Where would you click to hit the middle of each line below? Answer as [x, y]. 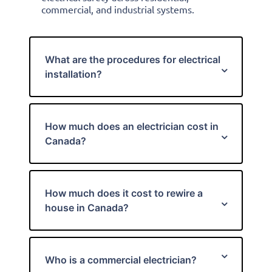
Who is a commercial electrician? [121, 260]
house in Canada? [87, 208]
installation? [73, 74]
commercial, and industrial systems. [118, 9]
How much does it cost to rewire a [124, 193]
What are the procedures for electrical [133, 59]
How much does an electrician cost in [132, 126]
